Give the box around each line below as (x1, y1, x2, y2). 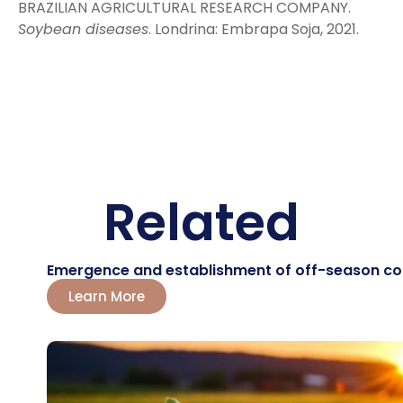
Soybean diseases (18, 19, 148, 40)
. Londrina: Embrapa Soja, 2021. (148, 19, 359, 40)
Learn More (67, 286, 145, 306)
